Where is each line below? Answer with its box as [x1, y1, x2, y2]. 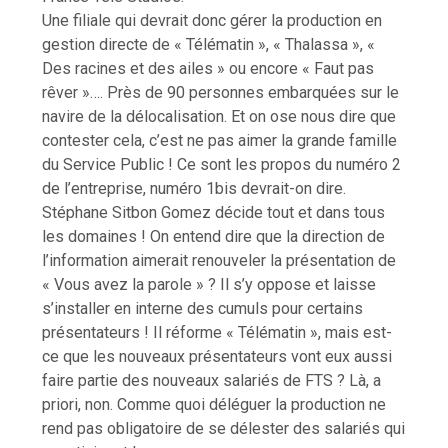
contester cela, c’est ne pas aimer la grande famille [42, 130, 398, 150]
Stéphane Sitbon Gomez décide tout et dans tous [42, 202, 386, 222]
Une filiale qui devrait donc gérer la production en [42, 10, 383, 30]
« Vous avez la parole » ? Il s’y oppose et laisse [42, 274, 377, 294]
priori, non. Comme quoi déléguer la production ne [42, 394, 387, 414]
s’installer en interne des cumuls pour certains [42, 298, 364, 318]
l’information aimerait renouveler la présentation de [42, 250, 397, 270]
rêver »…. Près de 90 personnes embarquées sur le [42, 82, 400, 102]
